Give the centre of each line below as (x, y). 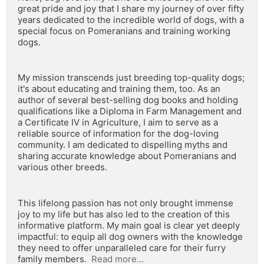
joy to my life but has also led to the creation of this (124, 214)
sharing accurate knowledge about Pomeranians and (127, 156)
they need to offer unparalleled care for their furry (122, 247)
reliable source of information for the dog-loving (118, 134)
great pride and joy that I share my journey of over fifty (131, 8)
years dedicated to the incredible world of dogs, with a (131, 19)
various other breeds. (62, 167)
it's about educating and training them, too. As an (119, 89)
